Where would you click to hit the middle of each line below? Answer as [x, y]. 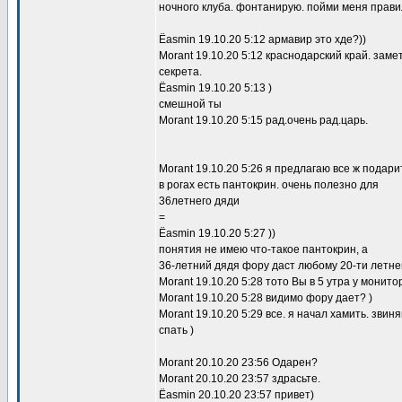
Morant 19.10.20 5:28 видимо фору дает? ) [266, 298]
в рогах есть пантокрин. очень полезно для [269, 185]
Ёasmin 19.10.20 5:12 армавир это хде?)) [262, 39]
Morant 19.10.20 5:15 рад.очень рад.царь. [263, 120]
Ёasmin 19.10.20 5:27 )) [217, 233]
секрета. [180, 72]
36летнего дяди [199, 201]
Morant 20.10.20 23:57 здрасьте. [240, 379]
